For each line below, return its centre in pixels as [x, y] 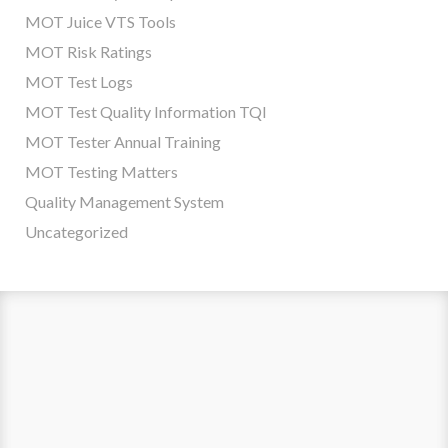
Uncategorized [76, 232]
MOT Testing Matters [101, 172]
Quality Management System [124, 202]
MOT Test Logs [79, 82]
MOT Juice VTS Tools [100, 22]
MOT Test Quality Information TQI [146, 112]
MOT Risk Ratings [88, 52]
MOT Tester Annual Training [123, 142]
